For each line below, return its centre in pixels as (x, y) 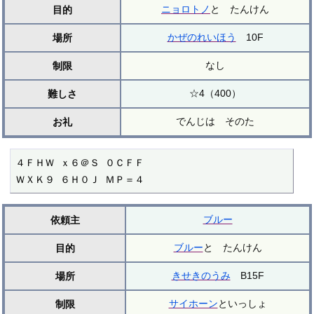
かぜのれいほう (202, 37)
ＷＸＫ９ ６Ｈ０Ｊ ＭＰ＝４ (80, 179)
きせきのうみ (201, 275)
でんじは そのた (215, 121)
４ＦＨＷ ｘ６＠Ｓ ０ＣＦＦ (80, 162)
